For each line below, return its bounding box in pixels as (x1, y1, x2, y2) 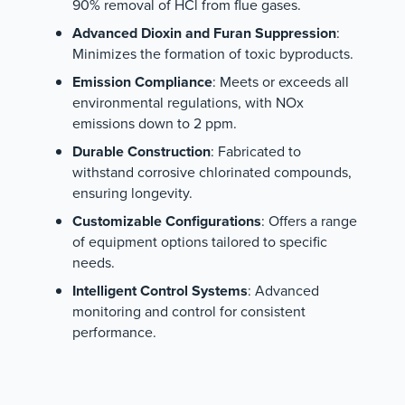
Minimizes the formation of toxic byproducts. (72, 43, 353, 64)
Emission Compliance (72, 71, 212, 92)
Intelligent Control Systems (72, 280, 248, 301)
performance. (72, 322, 156, 343)
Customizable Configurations (72, 211, 261, 231)
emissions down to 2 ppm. (72, 113, 237, 134)
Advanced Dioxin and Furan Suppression (72, 23, 336, 43)
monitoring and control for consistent (72, 301, 306, 322)
